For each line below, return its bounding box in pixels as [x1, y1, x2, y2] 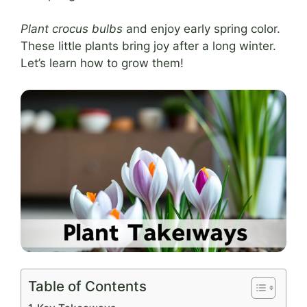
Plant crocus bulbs [21, 22, 123, 36]
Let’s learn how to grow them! [21, 56, 184, 70]
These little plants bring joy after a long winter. [21, 39, 276, 53]
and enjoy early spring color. [123, 22, 280, 36]
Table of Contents [28, 277, 147, 295]
